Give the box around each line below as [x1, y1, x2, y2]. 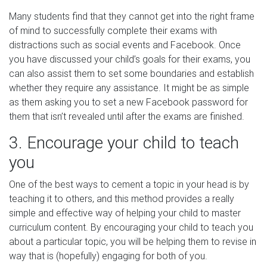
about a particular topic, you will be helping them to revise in [9, 235, 256, 247]
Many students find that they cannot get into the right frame [9, 10, 254, 22]
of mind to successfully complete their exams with [9, 24, 217, 36]
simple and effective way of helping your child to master [9, 207, 241, 219]
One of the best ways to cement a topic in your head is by [9, 178, 249, 190]
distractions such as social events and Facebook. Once [9, 39, 241, 51]
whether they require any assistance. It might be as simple [9, 82, 249, 94]
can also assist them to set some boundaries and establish [9, 67, 254, 79]
